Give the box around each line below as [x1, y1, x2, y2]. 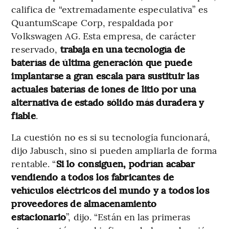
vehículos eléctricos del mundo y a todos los [11, 183, 209, 196]
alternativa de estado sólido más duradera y [11, 95, 204, 108]
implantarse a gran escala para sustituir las [11, 68, 199, 82]
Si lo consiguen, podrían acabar [56, 156, 195, 170]
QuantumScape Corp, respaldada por [11, 15, 173, 29]
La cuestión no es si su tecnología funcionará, [11, 130, 210, 143]
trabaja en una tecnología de [60, 42, 186, 55]
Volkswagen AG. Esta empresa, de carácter [11, 29, 196, 42]
